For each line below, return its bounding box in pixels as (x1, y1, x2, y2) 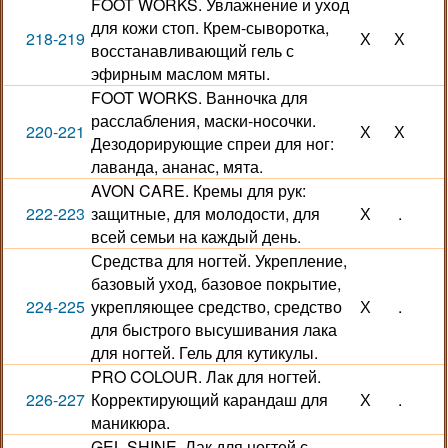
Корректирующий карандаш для (90, 388, 328, 411)
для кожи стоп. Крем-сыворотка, (90, 16, 329, 39)
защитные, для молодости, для (90, 202, 320, 225)
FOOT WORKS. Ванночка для (90, 86, 308, 109)
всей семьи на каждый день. (90, 225, 301, 248)
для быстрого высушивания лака (90, 318, 337, 341)
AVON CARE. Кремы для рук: (90, 179, 306, 202)
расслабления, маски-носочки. (90, 109, 316, 132)
